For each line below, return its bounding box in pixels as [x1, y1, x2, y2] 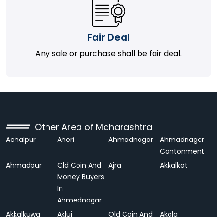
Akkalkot [160, 160, 187, 170]
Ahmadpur [6, 160, 44, 170]
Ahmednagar [57, 195, 102, 205]
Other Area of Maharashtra [35, 121, 152, 133]
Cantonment [160, 146, 204, 156]
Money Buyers [57, 172, 104, 182]
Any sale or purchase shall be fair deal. [35, 48, 182, 59]
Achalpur [6, 135, 36, 144]
